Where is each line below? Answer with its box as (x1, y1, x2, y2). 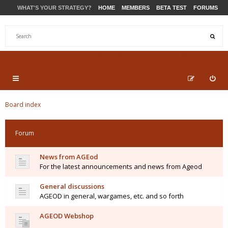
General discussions (40, 182, 104, 191)
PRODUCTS (130, 52, 174, 61)
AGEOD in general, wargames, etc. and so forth (40, 191, 184, 201)
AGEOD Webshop (40, 211, 94, 220)
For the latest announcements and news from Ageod (40, 162, 202, 171)
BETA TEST (156, 5, 187, 11)
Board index (5, 100, 41, 109)
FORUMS (193, 5, 218, 11)
